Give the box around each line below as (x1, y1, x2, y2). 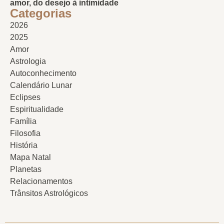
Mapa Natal (10, 152, 51, 161)
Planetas (10, 164, 41, 173)
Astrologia (10, 56, 46, 65)
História (10, 140, 37, 149)
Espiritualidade (10, 104, 63, 113)
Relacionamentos (10, 176, 72, 185)
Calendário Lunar (10, 80, 72, 89)
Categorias (10, 6, 71, 20)
